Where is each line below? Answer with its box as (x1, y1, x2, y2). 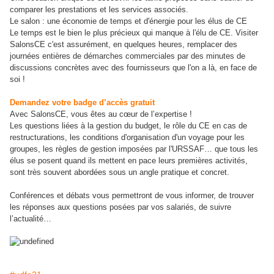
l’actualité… (10, 214, 51, 224)
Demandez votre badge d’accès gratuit (10, 98, 155, 108)
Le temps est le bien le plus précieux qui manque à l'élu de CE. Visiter (10, 28, 258, 38)
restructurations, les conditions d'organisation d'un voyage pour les (10, 133, 245, 143)
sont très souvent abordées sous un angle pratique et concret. (10, 168, 229, 177)
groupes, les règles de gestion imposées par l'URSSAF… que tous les (10, 144, 258, 154)
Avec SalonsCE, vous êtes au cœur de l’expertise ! (10, 109, 192, 119)
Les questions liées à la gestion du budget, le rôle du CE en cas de (10, 121, 247, 131)
